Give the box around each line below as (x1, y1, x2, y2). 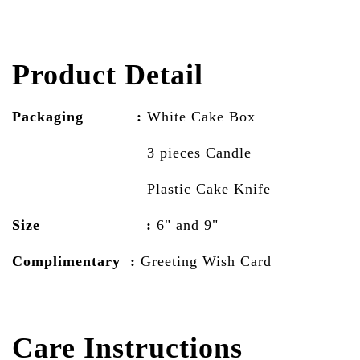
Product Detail (12, 58, 203, 91)
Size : (12, 216, 157, 233)
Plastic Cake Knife (12, 180, 271, 197)
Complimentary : (12, 252, 141, 269)
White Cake (142, 108, 224, 125)
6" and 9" (157, 216, 219, 233)
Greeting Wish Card (141, 252, 272, 269)
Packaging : (12, 108, 142, 125)
